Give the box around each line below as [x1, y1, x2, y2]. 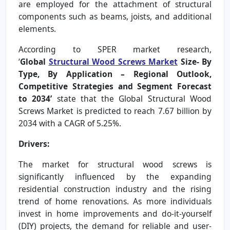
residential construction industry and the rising [18, 183, 212, 195]
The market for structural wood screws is [18, 158, 212, 170]
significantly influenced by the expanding [18, 170, 212, 182]
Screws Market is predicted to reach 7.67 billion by [18, 105, 212, 117]
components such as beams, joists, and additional [18, 10, 212, 22]
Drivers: [18, 138, 49, 149]
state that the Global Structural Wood [52, 92, 212, 104]
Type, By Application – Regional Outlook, [18, 68, 212, 80]
